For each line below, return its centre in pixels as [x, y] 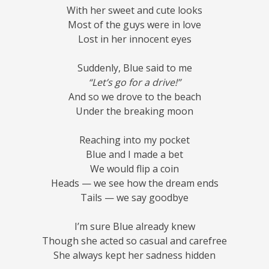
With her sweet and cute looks [134, 10]
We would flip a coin [134, 168]
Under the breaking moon [134, 111]
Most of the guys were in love [134, 24]
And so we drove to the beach [134, 96]
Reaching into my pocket [134, 140]
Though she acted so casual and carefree [134, 240]
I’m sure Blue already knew [134, 226]
